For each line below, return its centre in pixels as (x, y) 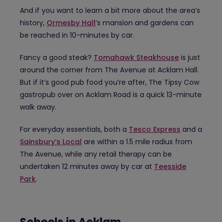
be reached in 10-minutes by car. (77, 35)
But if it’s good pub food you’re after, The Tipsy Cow (110, 82)
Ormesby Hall (71, 23)
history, (33, 23)
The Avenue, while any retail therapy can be (96, 154)
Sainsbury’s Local (51, 141)
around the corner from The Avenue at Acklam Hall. (109, 70)
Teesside (170, 166)
